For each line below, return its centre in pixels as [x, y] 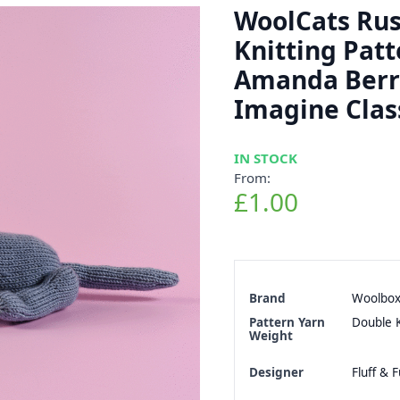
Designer [276, 372]
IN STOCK [265, 158]
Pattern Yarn [287, 322]
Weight [271, 335]
